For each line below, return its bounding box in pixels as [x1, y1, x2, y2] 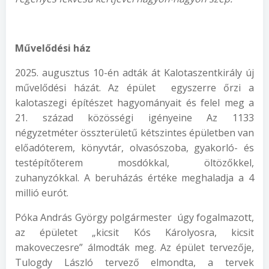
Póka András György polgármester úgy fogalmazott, [15, 211, 254, 224]
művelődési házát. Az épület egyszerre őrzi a [15, 81, 254, 94]
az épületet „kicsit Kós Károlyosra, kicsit [15, 226, 254, 239]
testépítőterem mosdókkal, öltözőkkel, [15, 156, 254, 169]
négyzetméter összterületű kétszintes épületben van [15, 126, 254, 139]
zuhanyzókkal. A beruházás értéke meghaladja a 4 [15, 171, 254, 184]
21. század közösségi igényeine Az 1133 [15, 111, 254, 124]
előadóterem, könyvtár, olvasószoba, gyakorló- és [15, 141, 254, 154]
